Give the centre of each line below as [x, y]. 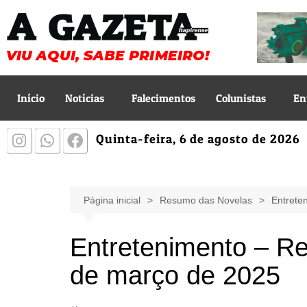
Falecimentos [163, 98]
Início [31, 98]
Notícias [85, 98]
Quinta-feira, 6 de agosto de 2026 [198, 139]
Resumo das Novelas [206, 200]
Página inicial [112, 200]
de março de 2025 [175, 275]
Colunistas [241, 98]
